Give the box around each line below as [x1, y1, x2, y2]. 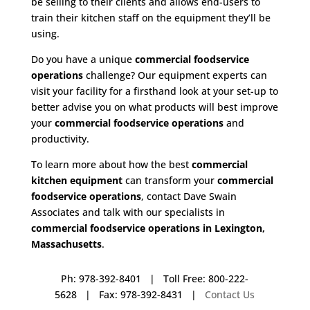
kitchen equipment [30, 174, 122, 187]
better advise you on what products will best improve [30, 100, 278, 113]
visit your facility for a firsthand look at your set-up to [30, 84, 278, 98]
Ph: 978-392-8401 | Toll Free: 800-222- [61, 272, 249, 285]
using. [30, 27, 60, 40]
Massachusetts [30, 237, 102, 250]
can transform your [122, 174, 217, 187]
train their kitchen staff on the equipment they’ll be [30, 11, 271, 24]
